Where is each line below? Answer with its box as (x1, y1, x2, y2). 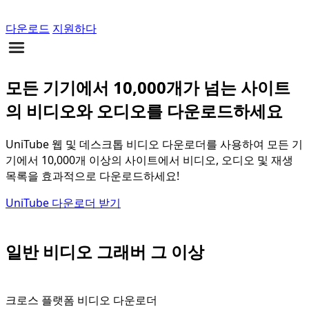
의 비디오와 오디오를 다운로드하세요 (6, 99, 283, 122)
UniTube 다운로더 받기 (6, 195, 121, 210)
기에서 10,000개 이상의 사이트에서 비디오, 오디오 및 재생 (6, 152, 293, 168)
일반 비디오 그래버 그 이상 (6, 239, 204, 263)
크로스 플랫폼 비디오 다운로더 (6, 292, 157, 308)
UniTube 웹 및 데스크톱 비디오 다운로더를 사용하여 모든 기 (6, 136, 303, 152)
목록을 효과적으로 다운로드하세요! (6, 168, 179, 183)
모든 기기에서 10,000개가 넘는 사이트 (6, 75, 290, 99)
